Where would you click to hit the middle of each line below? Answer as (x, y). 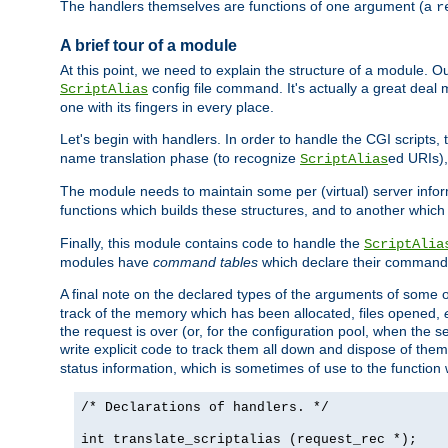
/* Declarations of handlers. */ (205, 408)
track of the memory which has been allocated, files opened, (252, 313)
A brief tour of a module (148, 45)
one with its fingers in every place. (167, 107)
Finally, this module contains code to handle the (212, 243)
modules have (106, 262)
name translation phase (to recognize (180, 158)
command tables (205, 262)
